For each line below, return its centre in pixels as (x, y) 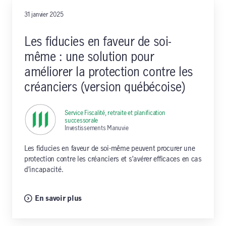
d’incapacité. (44, 170)
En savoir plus (59, 199)
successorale (81, 120)
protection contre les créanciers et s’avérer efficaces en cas (113, 159)
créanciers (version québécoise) (105, 87)
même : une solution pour (89, 57)
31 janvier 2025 (44, 14)
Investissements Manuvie (97, 128)
